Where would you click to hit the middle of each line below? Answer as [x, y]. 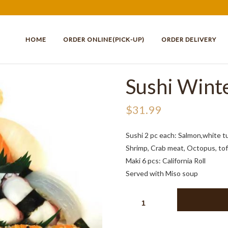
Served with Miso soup [162, 174]
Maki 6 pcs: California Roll [166, 161]
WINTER [138, 205]
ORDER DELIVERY [189, 39]
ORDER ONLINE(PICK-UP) [104, 39]
